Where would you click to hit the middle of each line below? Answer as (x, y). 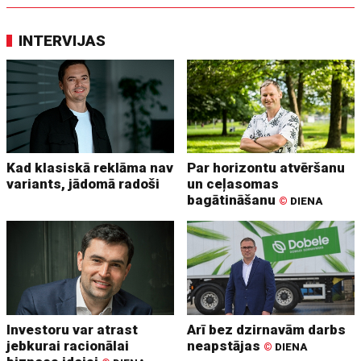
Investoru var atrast (73, 330)
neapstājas (226, 346)
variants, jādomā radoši (83, 184)
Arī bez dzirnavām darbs (267, 330)
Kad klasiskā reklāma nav (90, 168)
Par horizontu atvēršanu (266, 168)
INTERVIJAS (62, 40)
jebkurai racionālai (68, 346)
